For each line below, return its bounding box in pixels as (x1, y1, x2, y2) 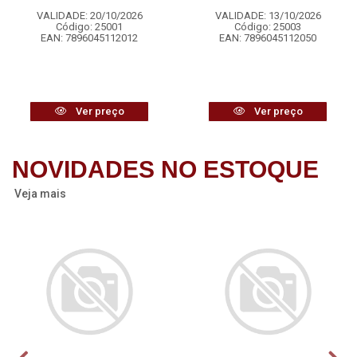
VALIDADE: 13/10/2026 (214, 10, 321, 22)
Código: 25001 (56, 21, 123, 33)
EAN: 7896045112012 (41, 32, 138, 45)
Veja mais (14, 187, 66, 201)
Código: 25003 (234, 21, 301, 33)
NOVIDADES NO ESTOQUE (12, 156, 319, 183)
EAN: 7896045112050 (219, 32, 316, 45)
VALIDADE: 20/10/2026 (36, 10, 143, 22)
